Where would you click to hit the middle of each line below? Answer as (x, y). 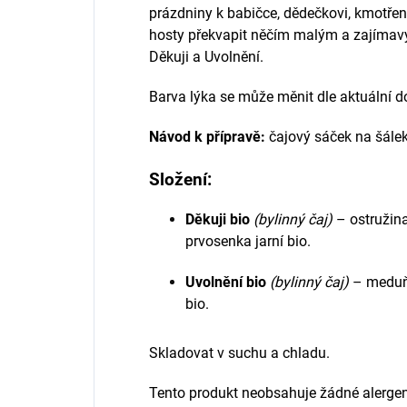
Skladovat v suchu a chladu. (239, 352)
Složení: (183, 179)
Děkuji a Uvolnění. (206, 56)
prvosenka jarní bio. (248, 241)
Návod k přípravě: (207, 136)
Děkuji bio (218, 219)
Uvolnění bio (226, 282)
